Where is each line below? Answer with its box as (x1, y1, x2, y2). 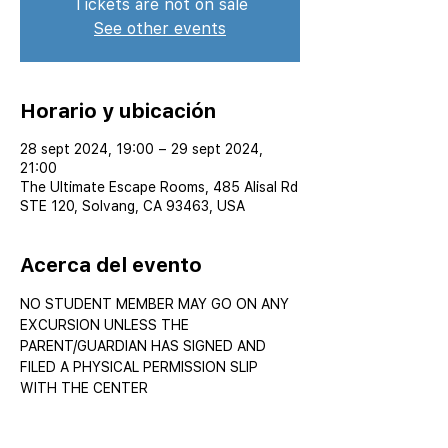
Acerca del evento (20, 253, 202, 277)
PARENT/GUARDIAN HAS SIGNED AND (20, 338, 270, 354)
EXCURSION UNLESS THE (20, 317, 193, 333)
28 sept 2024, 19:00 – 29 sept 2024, (20, 141, 263, 157)
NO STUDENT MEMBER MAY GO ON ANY (20, 296, 293, 312)
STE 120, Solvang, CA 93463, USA (20, 198, 245, 214)
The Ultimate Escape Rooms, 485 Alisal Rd (20, 179, 298, 195)
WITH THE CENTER (20, 380, 148, 396)
